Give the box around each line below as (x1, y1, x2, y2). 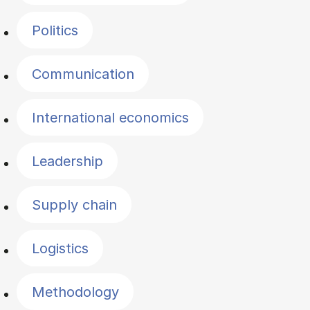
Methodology (31, 283, 119, 300)
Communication (31, 65, 134, 82)
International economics (31, 109, 189, 126)
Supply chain (31, 196, 117, 213)
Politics (31, 21, 78, 39)
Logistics (31, 239, 89, 257)
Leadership (31, 152, 103, 170)
